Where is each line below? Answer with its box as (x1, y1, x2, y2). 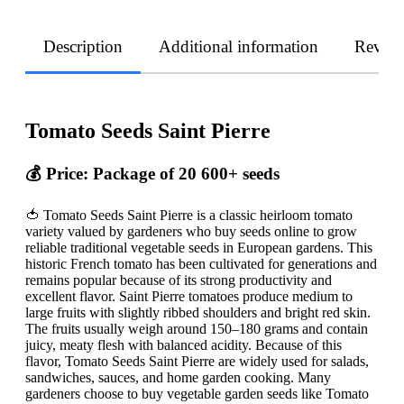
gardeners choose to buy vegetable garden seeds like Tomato (25, 385, 369, 401)
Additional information (159, 37, 318, 56)
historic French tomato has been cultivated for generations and (25, 255, 377, 271)
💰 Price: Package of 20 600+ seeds (25, 163, 280, 183)
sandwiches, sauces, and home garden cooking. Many (25, 369, 331, 385)
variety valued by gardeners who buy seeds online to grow (25, 223, 357, 239)
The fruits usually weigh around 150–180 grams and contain (25, 320, 368, 336)
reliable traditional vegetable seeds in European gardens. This (25, 239, 372, 255)
